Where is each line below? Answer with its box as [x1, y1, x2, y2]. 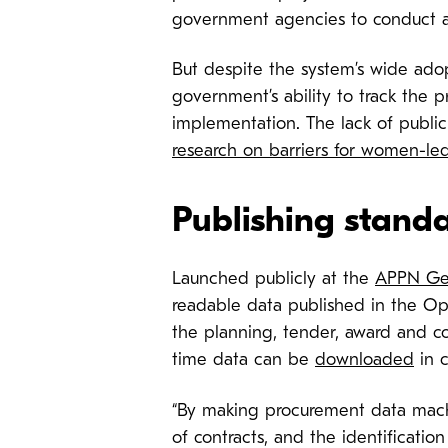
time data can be [172, 351, 315, 371]
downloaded [315, 351, 414, 371]
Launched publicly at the [172, 270, 375, 290]
